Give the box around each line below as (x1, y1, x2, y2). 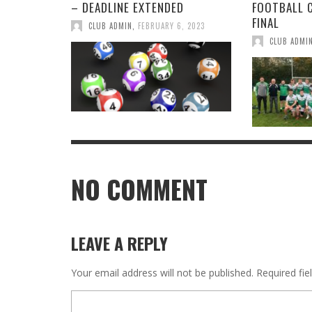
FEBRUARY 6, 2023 (138, 19, 205, 31)
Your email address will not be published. (71, 265, 253, 279)
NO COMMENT (71, 170, 208, 208)
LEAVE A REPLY (71, 230, 168, 256)
